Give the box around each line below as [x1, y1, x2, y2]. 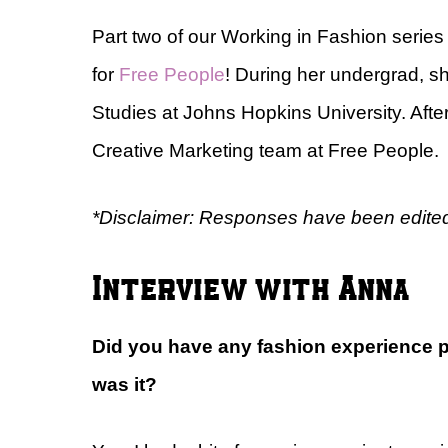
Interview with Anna [92, 264, 409, 309]
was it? [92, 374, 157, 396]
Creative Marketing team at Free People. [92, 140, 439, 162]
